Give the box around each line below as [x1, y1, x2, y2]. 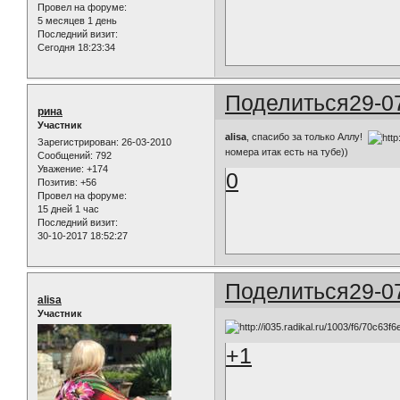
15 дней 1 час [37, 204, 99, 215]
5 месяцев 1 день [37, 14, 117, 26]
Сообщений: [37, 150, 93, 162]
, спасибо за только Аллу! [246, 131, 369, 143]
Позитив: [37, 177, 78, 188]
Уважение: [37, 163, 84, 175]
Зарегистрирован [37, 137, 116, 148]
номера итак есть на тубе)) [225, 146, 349, 158]
